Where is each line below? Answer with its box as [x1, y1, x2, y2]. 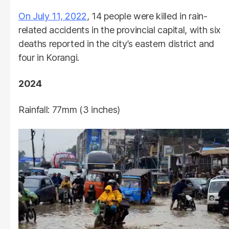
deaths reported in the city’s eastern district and [18, 38, 214, 50]
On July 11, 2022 [18, 11, 87, 22]
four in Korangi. [18, 52, 79, 63]
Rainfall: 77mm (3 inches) [18, 104, 120, 116]
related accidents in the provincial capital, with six [18, 25, 221, 36]
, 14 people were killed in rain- [86, 11, 208, 22]
